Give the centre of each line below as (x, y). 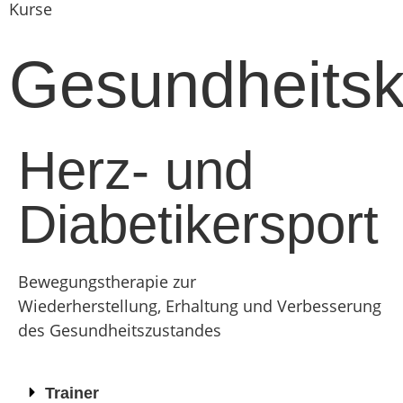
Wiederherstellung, (90, 305)
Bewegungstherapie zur (107, 281)
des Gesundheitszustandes (120, 330)
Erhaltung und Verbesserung (273, 305)
